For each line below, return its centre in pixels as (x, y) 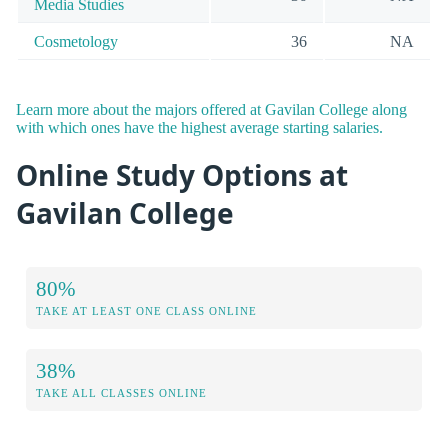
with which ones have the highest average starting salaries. (199, 127)
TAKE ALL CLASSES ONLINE (121, 393)
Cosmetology (76, 42)
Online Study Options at (182, 174)
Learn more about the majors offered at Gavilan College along (211, 109)
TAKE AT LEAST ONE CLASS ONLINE (146, 311)
